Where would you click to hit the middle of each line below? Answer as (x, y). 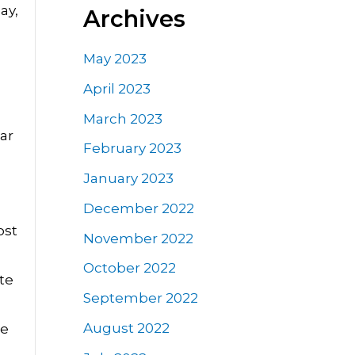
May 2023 (115, 59)
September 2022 (140, 298)
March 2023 (122, 118)
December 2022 (138, 208)
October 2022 (129, 268)
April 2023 (116, 88)
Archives (134, 18)
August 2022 (126, 328)
